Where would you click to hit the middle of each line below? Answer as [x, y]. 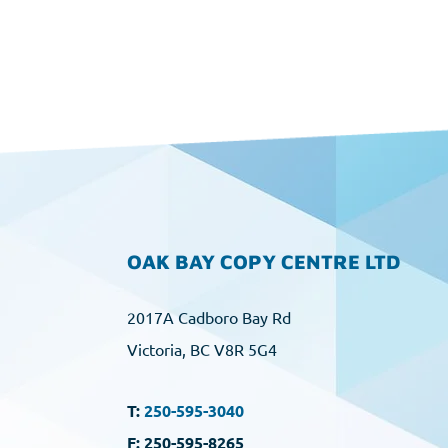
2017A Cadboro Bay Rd [209, 317]
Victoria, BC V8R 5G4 [202, 349]
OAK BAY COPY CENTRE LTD [263, 261]
